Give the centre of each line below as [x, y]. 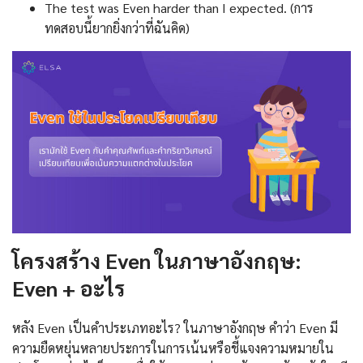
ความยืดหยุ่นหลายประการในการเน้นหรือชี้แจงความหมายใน [173, 348]
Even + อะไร [68, 288]
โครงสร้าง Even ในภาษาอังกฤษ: [157, 261]
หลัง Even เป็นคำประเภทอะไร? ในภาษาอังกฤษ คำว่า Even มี [175, 328]
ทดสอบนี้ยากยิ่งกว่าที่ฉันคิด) [117, 28]
